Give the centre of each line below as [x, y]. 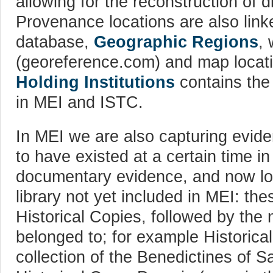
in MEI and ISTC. [80, 102]
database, [55, 42]
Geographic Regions [176, 42]
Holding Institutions [95, 82]
